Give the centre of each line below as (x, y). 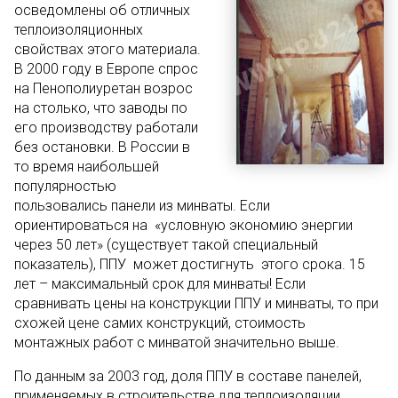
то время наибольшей (87, 167)
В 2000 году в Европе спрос (106, 69)
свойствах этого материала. (107, 49)
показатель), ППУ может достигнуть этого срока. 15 (190, 264)
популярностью (65, 186)
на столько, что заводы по (101, 108)
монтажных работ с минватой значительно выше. (177, 342)
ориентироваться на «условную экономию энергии (183, 225)
